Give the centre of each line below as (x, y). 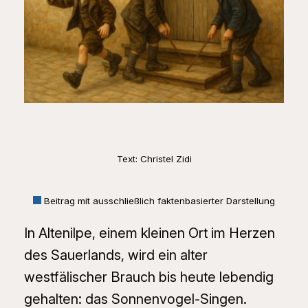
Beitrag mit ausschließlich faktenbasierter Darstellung (158, 200)
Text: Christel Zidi (154, 159)
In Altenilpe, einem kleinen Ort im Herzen (149, 233)
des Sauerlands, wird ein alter (115, 255)
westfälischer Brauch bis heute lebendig (148, 277)
